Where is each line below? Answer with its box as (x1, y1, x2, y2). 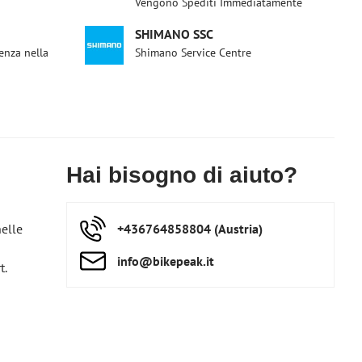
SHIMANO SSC (135, 26, 214, 42)
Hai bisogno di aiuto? (66, 162, 298, 187)
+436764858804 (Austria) (117, 221, 263, 237)
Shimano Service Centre (135, 45, 252, 60)
